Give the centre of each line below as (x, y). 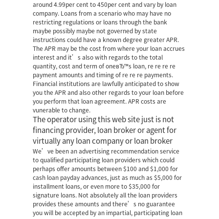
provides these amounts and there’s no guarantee (104, 204)
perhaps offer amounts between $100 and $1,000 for (106, 169)
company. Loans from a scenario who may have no (102, 13)
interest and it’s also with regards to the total (98, 57)
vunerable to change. (62, 110)
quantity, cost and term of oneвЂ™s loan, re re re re (104, 66)
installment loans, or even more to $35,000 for (97, 186)
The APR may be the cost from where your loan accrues (109, 48)
